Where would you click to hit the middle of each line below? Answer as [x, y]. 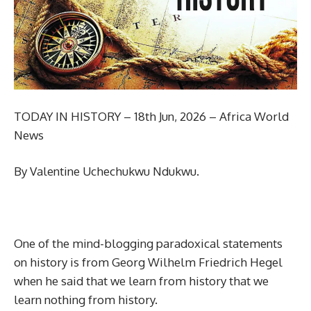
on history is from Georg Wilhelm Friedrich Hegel [148, 262]
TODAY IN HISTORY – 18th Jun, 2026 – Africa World [151, 116]
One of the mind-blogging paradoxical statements [148, 243]
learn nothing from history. [86, 300]
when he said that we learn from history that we [141, 281]
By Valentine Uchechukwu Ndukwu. [107, 171]
